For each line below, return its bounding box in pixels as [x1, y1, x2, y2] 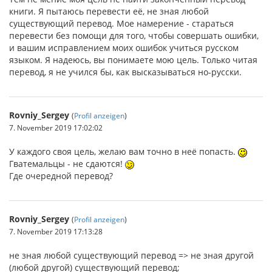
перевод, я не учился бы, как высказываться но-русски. [9, 66, 242, 78]
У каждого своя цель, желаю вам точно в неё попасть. [9, 146, 238, 157]
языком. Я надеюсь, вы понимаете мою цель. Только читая [9, 54, 257, 66]
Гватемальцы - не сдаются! [9, 158, 125, 169]
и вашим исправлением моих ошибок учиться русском [9, 42, 239, 53]
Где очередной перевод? [9, 170, 113, 182]
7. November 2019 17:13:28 [9, 226, 103, 236]
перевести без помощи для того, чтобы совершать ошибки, [9, 30, 259, 41]
